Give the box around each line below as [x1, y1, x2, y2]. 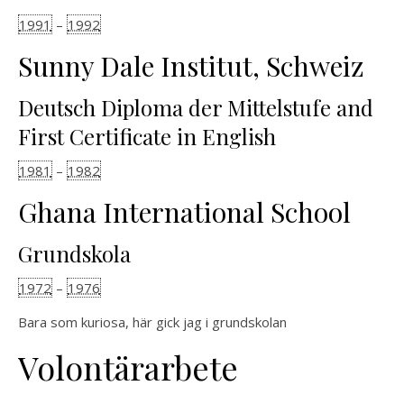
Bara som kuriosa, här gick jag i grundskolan [18, 313, 287, 331]
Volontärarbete [18, 345, 238, 389]
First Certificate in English [18, 122, 276, 151]
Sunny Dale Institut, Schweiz [18, 48, 364, 84]
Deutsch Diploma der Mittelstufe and [18, 93, 373, 122]
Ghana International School [18, 194, 351, 230]
